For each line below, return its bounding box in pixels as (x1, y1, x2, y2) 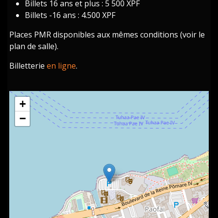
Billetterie (9, 60, 47, 71)
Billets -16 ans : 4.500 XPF (25, 9, 116, 20)
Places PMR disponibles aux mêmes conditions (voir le (9, 29, 205, 40)
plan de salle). (9, 40, 59, 52)
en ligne (47, 60, 76, 71)
